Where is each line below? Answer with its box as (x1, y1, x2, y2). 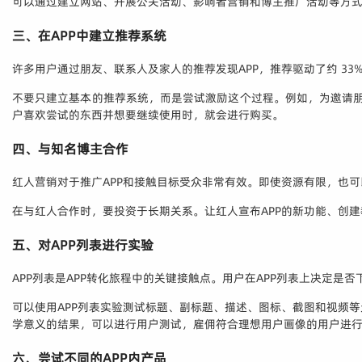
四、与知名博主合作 (12, 140, 128, 158)
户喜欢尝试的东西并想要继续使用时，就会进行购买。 (12, 107, 284, 124)
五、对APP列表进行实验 (12, 236, 154, 255)
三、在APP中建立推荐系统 (12, 27, 166, 45)
